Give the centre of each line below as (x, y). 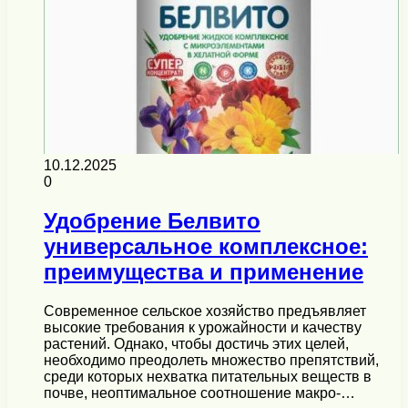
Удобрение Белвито (152, 220)
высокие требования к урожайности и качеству (203, 327)
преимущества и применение (204, 271)
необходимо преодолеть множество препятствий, (211, 360)
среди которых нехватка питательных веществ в (208, 376)
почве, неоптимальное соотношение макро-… (199, 393)
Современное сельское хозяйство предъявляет (205, 311)
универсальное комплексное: (206, 246)
